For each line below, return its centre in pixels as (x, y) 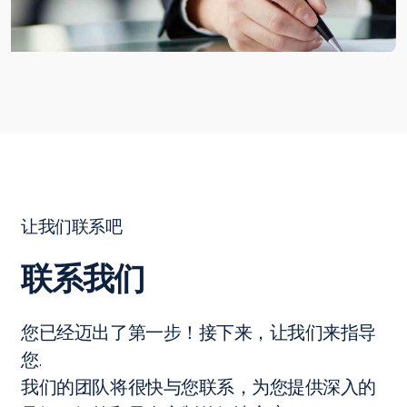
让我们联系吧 (72, 226)
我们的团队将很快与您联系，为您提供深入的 (199, 387)
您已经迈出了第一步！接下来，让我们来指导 (199, 332)
